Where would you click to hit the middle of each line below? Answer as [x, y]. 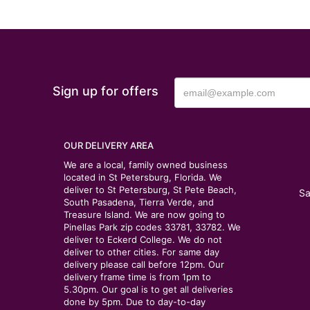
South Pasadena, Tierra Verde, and [139, 202]
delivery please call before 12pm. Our [144, 264]
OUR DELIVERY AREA [109, 145]
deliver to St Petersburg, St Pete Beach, [150, 190]
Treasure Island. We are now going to [144, 215]
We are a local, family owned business [146, 165]
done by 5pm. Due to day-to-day [135, 302]
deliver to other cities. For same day [142, 252]
